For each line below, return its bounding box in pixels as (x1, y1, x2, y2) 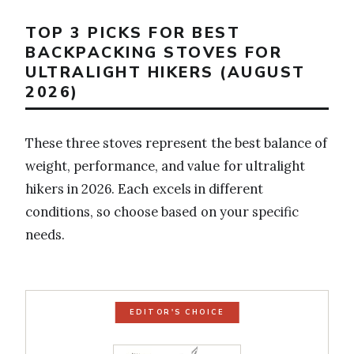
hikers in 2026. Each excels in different (25, 180, 263, 198)
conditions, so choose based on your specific (25, 203, 299, 221)
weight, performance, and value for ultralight (25, 157, 305, 175)
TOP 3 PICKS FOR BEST (25, 21, 240, 43)
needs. (25, 226, 65, 244)
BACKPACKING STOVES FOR (25, 41, 282, 63)
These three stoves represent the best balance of (25, 134, 328, 153)
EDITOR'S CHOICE (129, 307, 225, 318)
